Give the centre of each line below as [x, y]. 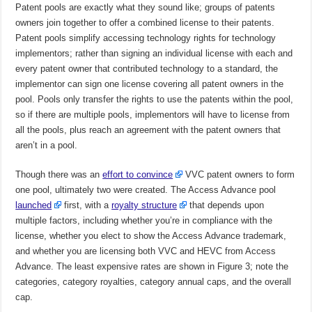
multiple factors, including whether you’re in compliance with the [144, 221]
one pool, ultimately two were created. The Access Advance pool [146, 190]
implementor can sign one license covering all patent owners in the [150, 84]
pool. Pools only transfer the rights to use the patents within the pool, [155, 100]
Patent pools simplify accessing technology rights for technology [146, 38]
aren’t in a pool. [47, 146]
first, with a [87, 205]
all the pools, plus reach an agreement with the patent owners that [148, 130]
